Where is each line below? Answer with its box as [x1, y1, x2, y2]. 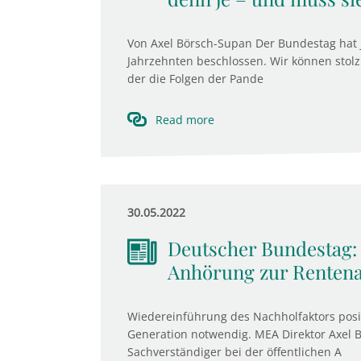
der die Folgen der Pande [127, 71, 263, 86]
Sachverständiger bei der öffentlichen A [127, 344, 342, 359]
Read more [155, 112, 214, 127]
